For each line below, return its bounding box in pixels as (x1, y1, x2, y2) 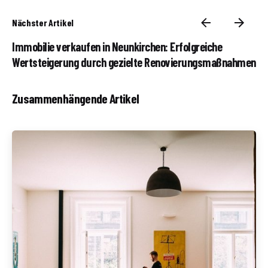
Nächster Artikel (12, 16, 74, 28)
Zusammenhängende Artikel (12, 90, 139, 106)
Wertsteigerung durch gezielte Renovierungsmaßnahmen (12, 54, 256, 69)
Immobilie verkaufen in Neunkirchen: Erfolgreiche (12, 39, 222, 54)
